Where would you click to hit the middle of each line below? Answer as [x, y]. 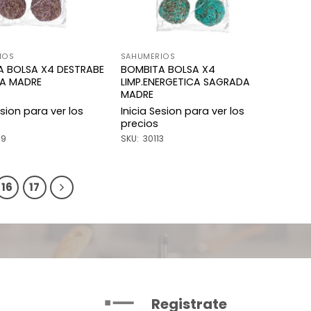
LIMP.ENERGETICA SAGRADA [185, 82]
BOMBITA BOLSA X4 [168, 70]
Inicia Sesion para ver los [182, 111]
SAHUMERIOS [148, 57]
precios [139, 124]
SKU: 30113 [142, 138]
